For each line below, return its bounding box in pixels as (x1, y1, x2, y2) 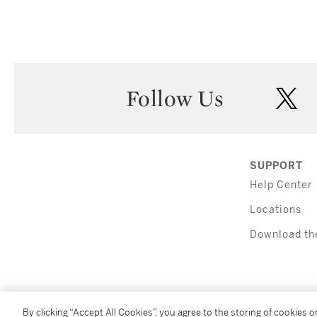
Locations (249, 204, 301, 217)
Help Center (249, 179, 313, 192)
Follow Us (125, 84, 224, 113)
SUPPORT (249, 160, 303, 173)
